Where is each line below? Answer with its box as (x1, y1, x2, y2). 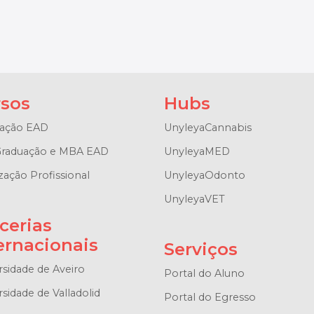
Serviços (163, 238, 238, 259)
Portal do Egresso (163, 290, 256, 303)
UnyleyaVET (163, 192, 225, 205)
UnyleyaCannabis (163, 121, 252, 134)
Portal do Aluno (163, 266, 245, 280)
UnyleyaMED (163, 144, 230, 158)
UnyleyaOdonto (163, 168, 245, 182)
